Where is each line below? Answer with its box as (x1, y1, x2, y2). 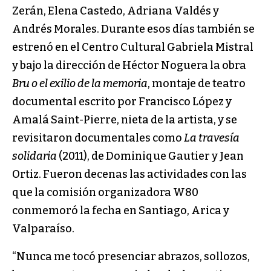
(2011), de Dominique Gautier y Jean (57, 149, 244, 163)
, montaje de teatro (148, 76, 246, 90)
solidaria (12, 149, 57, 163)
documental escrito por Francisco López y (12, 94, 232, 108)
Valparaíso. (12, 221, 74, 235)
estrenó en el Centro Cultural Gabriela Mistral (12, 40, 253, 54)
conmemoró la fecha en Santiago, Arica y (12, 203, 229, 217)
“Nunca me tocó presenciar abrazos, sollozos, (12, 249, 250, 263)
